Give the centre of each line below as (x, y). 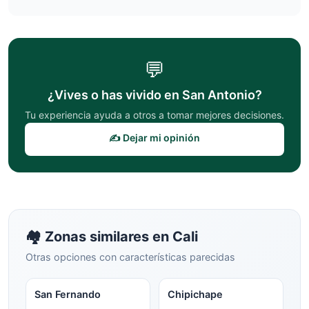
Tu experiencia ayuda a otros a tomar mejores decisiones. (154, 115)
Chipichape (195, 294)
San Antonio (218, 95)
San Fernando (68, 294)
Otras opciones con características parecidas (130, 257)
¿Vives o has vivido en (114, 95)
